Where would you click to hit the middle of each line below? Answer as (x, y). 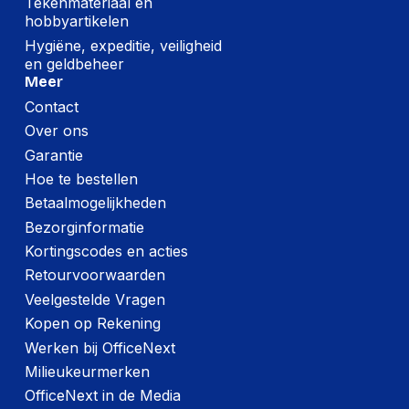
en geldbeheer (74, 63)
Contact (51, 106)
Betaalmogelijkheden (95, 203)
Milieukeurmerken (87, 372)
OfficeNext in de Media (102, 396)
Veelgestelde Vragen (94, 299)
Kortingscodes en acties (106, 252)
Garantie (53, 155)
